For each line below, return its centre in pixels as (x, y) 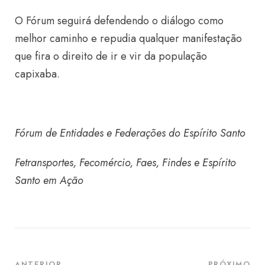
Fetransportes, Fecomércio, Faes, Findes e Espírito (125, 163)
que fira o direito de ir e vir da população (111, 56)
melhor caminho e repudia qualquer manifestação (128, 38)
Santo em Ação (49, 180)
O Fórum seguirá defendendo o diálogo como (119, 21)
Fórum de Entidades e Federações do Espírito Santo (130, 133)
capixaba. (37, 74)
